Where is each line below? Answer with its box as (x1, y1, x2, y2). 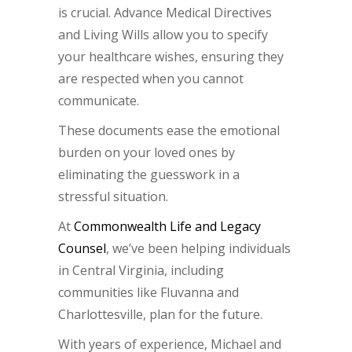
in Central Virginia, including (58, 262, 224, 280)
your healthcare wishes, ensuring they (58, 48, 284, 66)
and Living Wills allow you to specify (58, 26, 268, 44)
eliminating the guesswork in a (58, 166, 240, 184)
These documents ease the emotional (58, 122, 280, 140)
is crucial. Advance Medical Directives (58, 4, 272, 22)
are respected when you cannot (58, 70, 244, 88)
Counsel (58, 240, 106, 258)
